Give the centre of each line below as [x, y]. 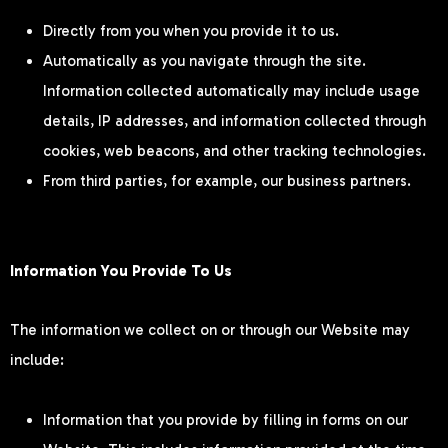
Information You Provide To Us [121, 271]
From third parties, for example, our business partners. [227, 181]
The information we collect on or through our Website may [210, 329]
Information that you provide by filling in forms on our [225, 419]
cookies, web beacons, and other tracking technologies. [234, 151]
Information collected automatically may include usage [231, 91]
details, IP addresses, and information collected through [234, 121]
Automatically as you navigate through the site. [204, 61]
